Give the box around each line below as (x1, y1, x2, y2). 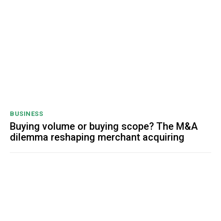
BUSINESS (10, 110, 43, 118)
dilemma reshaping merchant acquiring (10, 131, 184, 144)
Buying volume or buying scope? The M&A (10, 120, 198, 133)
